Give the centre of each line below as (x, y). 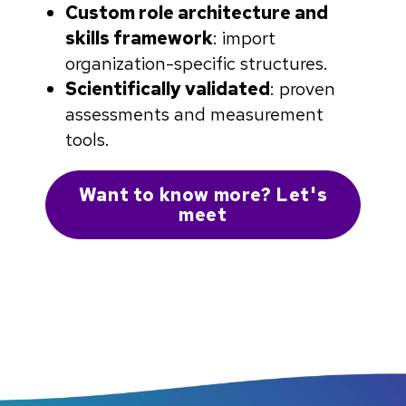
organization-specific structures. (197, 64)
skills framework (139, 39)
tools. (87, 140)
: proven (303, 89)
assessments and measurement (194, 115)
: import (244, 39)
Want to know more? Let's (203, 195)
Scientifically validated (168, 89)
